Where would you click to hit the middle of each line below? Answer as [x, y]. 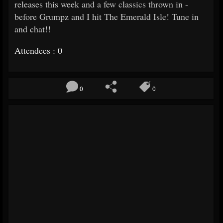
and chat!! [34, 29]
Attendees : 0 [38, 51]
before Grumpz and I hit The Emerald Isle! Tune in [107, 17]
